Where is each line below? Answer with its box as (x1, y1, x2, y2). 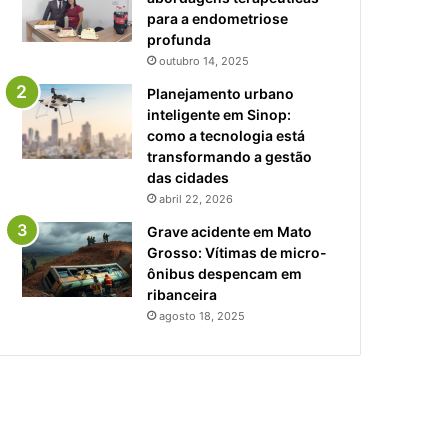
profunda (147, 30, 211, 48)
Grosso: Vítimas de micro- (147, 243, 327, 261)
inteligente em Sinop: (147, 105, 291, 123)
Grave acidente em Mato (147, 222, 312, 240)
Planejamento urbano (147, 84, 294, 102)
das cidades (147, 168, 229, 186)
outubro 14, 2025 (159, 53, 249, 68)
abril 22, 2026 (159, 191, 233, 206)
